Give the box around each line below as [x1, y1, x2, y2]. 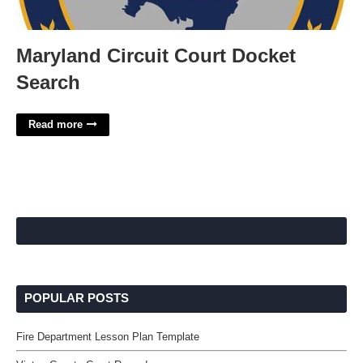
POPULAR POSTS [24, 291, 129, 305]
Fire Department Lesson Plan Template [16, 331, 199, 343]
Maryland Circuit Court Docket [16, 45, 296, 66]
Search [16, 71, 80, 93]
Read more [28, 118, 83, 130]
